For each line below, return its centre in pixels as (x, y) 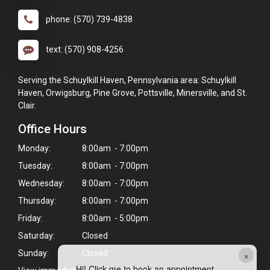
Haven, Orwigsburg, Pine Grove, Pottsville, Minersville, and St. (133, 93)
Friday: (30, 218)
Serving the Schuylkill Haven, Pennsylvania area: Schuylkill (127, 80)
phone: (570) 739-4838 (89, 20)
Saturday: (36, 236)
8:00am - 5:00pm (114, 218)
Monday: (34, 149)
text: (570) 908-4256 (85, 50)
